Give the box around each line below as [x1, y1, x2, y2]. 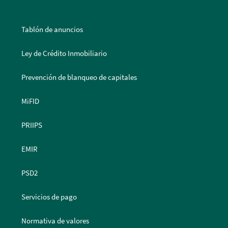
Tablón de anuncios [21, 25, 83, 34]
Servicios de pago [21, 192, 77, 202]
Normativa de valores [21, 216, 90, 225]
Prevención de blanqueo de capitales [21, 73, 137, 82]
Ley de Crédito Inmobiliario [21, 49, 107, 58]
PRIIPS [21, 121, 43, 130]
